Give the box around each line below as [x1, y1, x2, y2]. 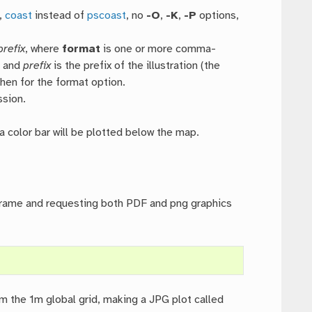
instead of [32, 10, 88, 22]
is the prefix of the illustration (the [51, 60, 221, 72]
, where [25, 43, 63, 56]
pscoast [87, 10, 127, 22]
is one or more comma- [100, 43, 217, 56]
